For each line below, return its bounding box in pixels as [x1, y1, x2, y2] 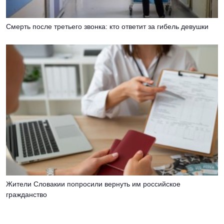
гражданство [6, 190, 47, 198]
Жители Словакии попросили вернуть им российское [6, 179, 180, 188]
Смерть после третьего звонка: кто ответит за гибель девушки [6, 22, 208, 31]
